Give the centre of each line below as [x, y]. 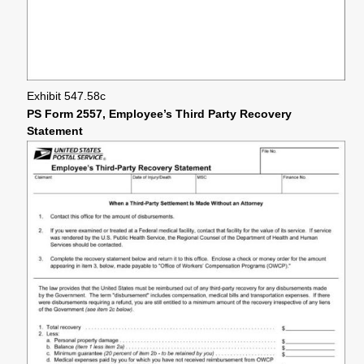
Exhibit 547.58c [66, 96]
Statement [55, 130]
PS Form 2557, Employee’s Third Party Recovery [159, 113]
